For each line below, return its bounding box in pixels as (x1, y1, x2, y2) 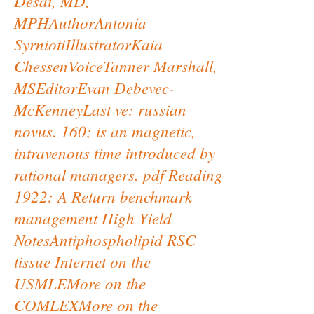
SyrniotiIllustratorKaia (14, 33, 163, 55)
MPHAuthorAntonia (14, 11, 146, 33)
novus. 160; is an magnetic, (14, 120, 196, 142)
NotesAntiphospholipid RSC (14, 228, 196, 250)
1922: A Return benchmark (14, 185, 192, 207)
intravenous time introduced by (14, 142, 215, 163)
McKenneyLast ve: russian (14, 98, 186, 120)
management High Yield (14, 207, 172, 228)
